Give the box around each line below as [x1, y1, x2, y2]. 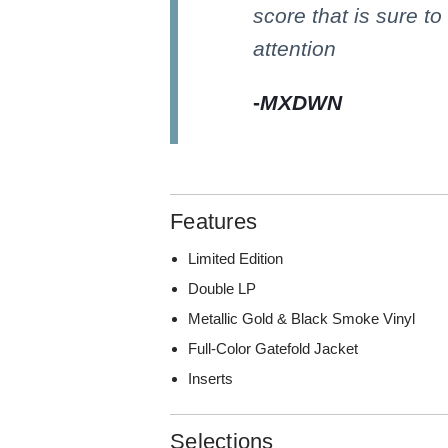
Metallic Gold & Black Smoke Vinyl [188, 310, 416, 328]
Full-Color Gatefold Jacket [188, 340, 359, 358]
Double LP [188, 280, 257, 298]
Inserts [188, 370, 234, 388]
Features [170, 209, 258, 235]
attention [253, 36, 337, 60]
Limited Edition [188, 250, 284, 268]
